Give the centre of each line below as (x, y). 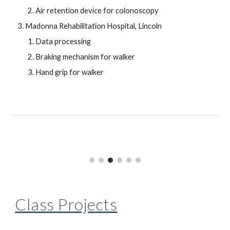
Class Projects (66, 204)
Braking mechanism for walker (85, 57)
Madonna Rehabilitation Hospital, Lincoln (94, 26)
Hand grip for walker (70, 72)
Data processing (63, 42)
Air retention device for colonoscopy (97, 11)
